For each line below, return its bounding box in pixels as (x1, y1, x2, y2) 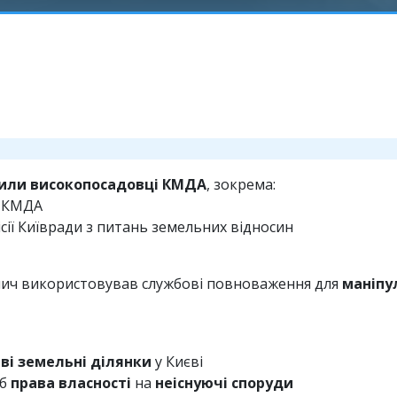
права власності (11, 373, 131, 393)
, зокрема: (206, 175, 276, 195)
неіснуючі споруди (155, 373, 293, 393)
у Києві (152, 352, 203, 372)
